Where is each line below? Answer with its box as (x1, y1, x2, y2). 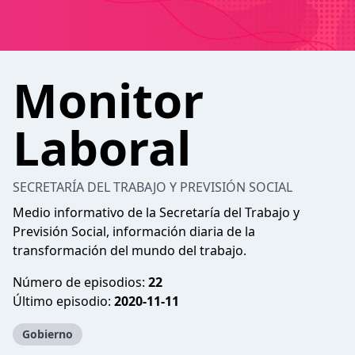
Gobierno (22, 326, 73, 342)
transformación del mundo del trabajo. (13, 242, 246, 259)
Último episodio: (13, 292, 114, 310)
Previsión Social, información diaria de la (13, 223, 255, 240)
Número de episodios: (13, 273, 148, 291)
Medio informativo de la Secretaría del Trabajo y (13, 204, 300, 221)
